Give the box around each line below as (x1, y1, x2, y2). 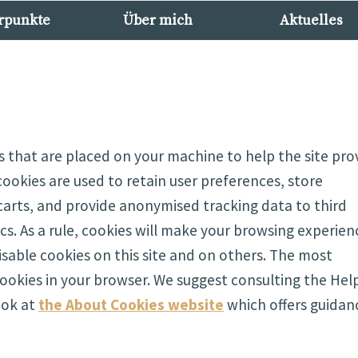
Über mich (122, 11, 193, 30)
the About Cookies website (38, 294, 225, 314)
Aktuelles (279, 11, 343, 30)
